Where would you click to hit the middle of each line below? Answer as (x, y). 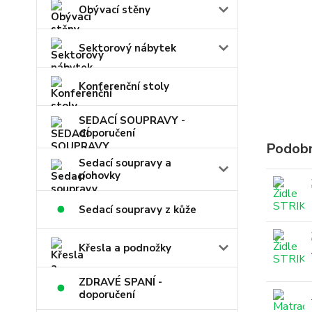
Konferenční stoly (124, 86)
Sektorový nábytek (127, 48)
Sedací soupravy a (125, 163)
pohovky (100, 175)
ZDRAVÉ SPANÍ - (120, 282)
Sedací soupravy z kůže (138, 210)
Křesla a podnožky (125, 248)
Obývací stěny (115, 10)
